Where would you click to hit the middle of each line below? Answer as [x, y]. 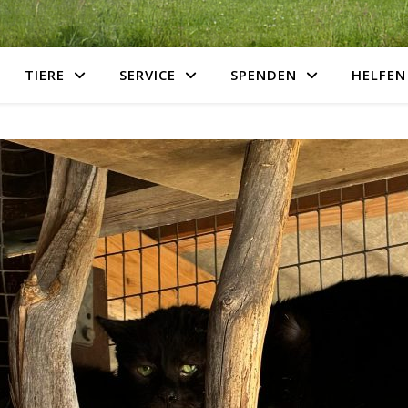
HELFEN [378, 75]
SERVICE [147, 75]
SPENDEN [263, 75]
